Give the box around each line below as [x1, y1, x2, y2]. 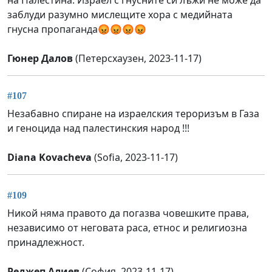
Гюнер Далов [7, 52, 73, 66]
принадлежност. [7, 235, 84, 249]
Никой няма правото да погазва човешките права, [7, 206, 249, 220]
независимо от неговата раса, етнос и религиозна [7, 220, 247, 234]
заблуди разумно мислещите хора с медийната [7, 8, 233, 22]
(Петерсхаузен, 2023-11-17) [73, 52, 202, 66]
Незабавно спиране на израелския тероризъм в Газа [7, 107, 259, 121]
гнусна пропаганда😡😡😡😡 [7, 22, 146, 36]
